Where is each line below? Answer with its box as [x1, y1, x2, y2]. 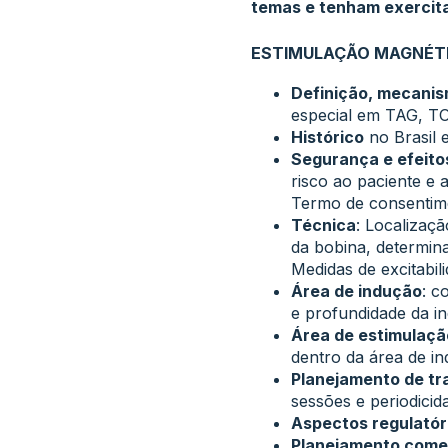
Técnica [290, 215, 356, 235]
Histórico [290, 127, 364, 147]
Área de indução [290, 281, 422, 301]
